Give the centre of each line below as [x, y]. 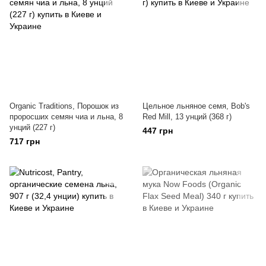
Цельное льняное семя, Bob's [196, 106]
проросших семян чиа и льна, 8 [66, 117]
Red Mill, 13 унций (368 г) [187, 117]
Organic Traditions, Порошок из [64, 106]
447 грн [158, 131]
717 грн [25, 141]
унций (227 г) [32, 127]
